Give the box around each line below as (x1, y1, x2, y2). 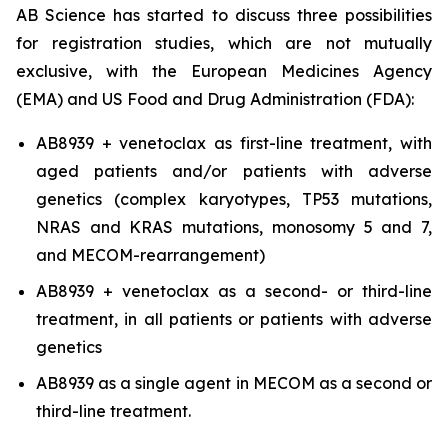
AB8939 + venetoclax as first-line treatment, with (36, 133, 432, 153)
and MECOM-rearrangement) (36, 245, 265, 265)
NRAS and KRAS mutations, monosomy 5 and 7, (36, 217, 432, 237)
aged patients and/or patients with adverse (36, 161, 432, 181)
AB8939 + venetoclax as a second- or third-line (36, 281, 432, 301)
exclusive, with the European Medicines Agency (16, 61, 432, 81)
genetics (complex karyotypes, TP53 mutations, (36, 189, 432, 209)
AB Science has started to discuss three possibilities (16, 5, 432, 25)
